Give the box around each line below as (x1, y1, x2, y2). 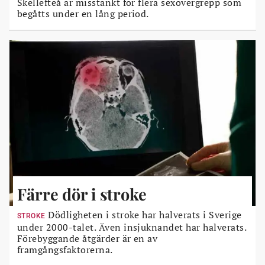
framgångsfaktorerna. (17, 243, 113, 256)
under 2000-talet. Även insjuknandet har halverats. (17, 221, 247, 234)
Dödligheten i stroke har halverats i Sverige (45, 208, 242, 221)
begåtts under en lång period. (17, 7, 149, 20)
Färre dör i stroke (17, 183, 147, 205)
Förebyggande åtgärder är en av (17, 232, 158, 245)
